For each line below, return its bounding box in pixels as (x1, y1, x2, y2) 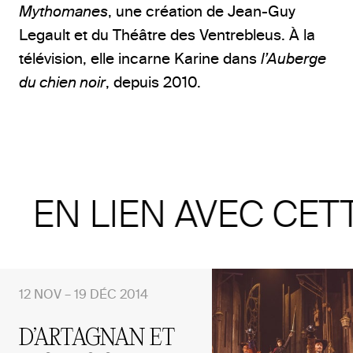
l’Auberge (261, 49, 326, 67)
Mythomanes (19, 2, 108, 20)
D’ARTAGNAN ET (19, 325, 176, 351)
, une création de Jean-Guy (108, 2, 295, 20)
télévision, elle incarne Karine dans (19, 49, 261, 67)
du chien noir (19, 72, 106, 91)
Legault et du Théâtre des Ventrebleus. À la (19, 25, 315, 43)
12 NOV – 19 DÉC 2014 (19, 286, 148, 302)
